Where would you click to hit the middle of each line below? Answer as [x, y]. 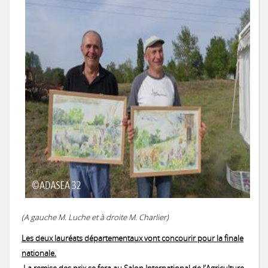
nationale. [39, 253]
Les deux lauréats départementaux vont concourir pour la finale [133, 238]
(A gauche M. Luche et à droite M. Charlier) [95, 217]
